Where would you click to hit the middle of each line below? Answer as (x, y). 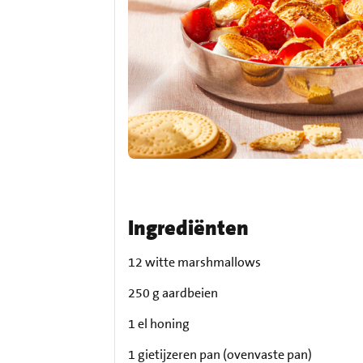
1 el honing (159, 324)
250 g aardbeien (173, 293)
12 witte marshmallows (195, 263)
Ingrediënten (189, 228)
